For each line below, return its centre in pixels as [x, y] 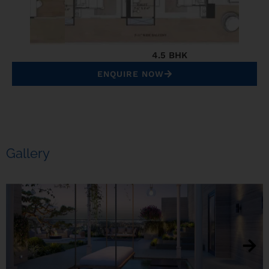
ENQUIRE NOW [130, 74]
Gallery [28, 153]
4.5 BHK [134, 55]
